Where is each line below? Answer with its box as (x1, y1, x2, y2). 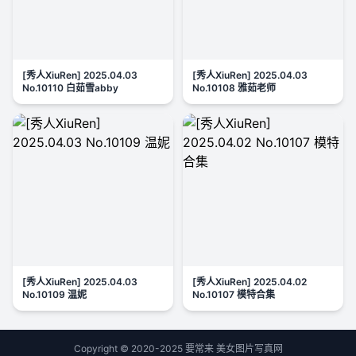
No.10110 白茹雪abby (22, 82, 118, 94)
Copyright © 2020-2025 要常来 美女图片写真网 (73, 342, 283, 354)
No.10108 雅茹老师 (192, 82, 276, 94)
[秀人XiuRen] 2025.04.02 (192, 276, 307, 288)
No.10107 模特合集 (192, 288, 275, 300)
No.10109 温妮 (22, 288, 87, 300)
